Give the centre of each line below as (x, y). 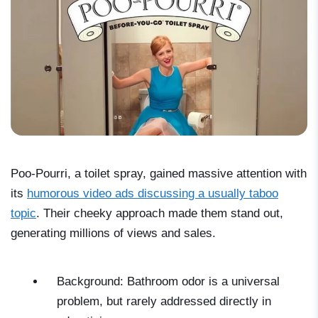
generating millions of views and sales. (113, 234)
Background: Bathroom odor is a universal (168, 282)
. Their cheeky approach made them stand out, (160, 214)
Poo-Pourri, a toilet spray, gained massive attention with (159, 174)
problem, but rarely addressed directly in (164, 302)
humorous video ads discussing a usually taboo (153, 194)
